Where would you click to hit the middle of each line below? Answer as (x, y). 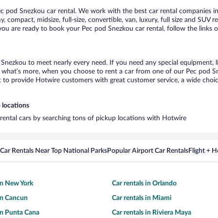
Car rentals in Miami (142, 198)
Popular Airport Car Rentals (148, 151)
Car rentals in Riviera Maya (152, 212)
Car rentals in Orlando (144, 183)
